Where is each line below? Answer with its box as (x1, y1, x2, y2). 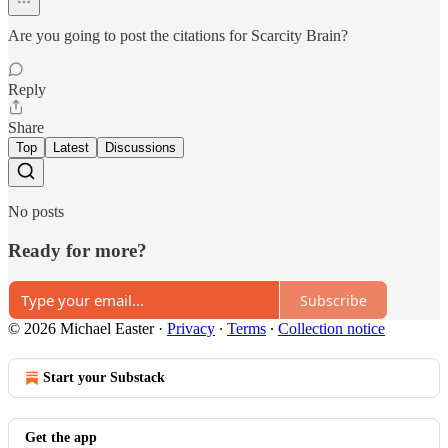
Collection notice (278, 320, 385, 338)
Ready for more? (8, 239, 147, 261)
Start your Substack (43, 370, 165, 386)
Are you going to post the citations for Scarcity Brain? (8, 26, 348, 44)
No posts (8, 202, 64, 220)
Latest (53, 139, 89, 155)
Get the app (25, 430, 97, 446)
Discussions (105, 139, 176, 155)
